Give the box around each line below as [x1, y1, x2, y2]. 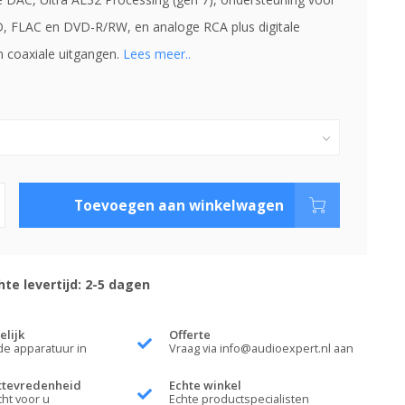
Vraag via [169, 341, 221, 356]
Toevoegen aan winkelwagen [74, 195, 285, 215]
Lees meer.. [122, 45, 191, 62]
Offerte [169, 326, 212, 343]
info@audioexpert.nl [220, 341, 332, 356]
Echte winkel [169, 377, 242, 393]
